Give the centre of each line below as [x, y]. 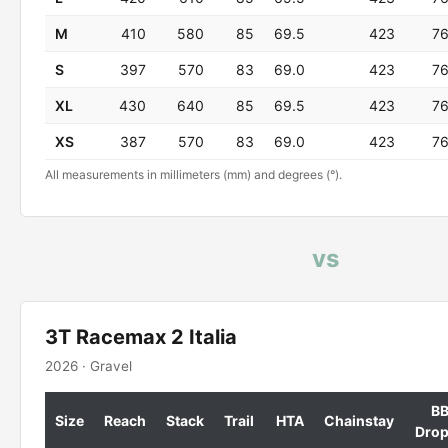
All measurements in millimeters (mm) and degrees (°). [193, 174]
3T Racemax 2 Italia [141, 337]
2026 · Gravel [88, 366]
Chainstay [359, 420]
